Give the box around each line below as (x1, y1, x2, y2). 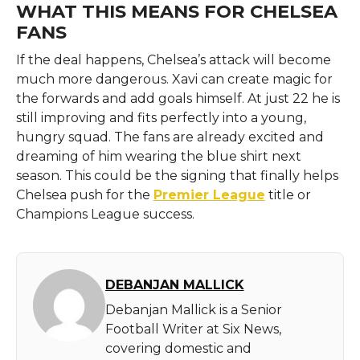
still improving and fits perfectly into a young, (15, 109, 306, 125)
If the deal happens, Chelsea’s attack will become (15, 51, 331, 67)
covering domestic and (104, 340, 252, 356)
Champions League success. (15, 206, 194, 222)
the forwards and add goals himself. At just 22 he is (15, 90, 340, 106)
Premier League (153, 186, 265, 202)
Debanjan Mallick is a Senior (104, 301, 282, 317)
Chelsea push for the (15, 186, 153, 202)
